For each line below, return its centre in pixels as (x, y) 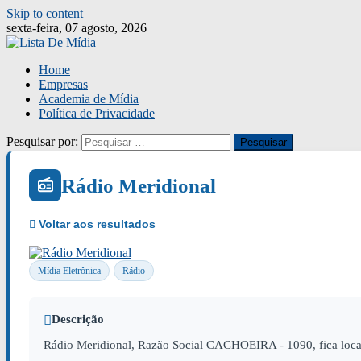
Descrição (78, 319)
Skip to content (45, 13)
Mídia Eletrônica (69, 271)
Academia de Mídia (89, 99)
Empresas (63, 84)
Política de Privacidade (97, 113)
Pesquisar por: (42, 141)
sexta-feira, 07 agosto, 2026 (77, 28)
